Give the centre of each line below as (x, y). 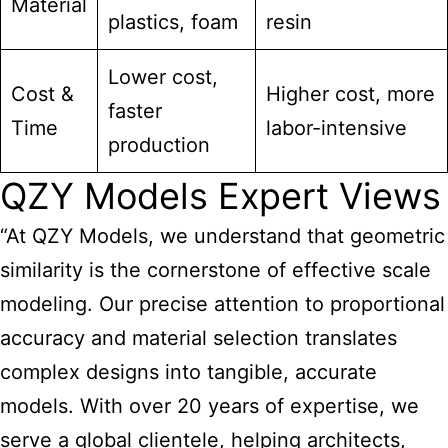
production (159, 145)
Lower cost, (163, 77)
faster (135, 111)
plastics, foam (173, 22)
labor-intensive (336, 128)
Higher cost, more (350, 94)
